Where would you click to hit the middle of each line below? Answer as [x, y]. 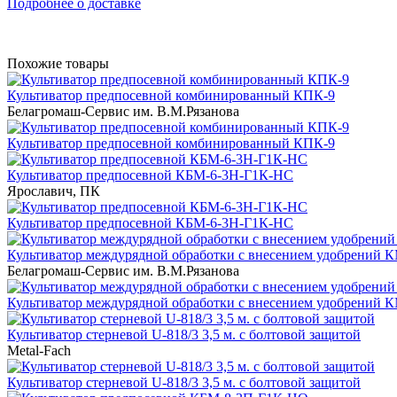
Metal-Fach [39, 350]
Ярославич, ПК [54, 191]
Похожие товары [58, 63]
